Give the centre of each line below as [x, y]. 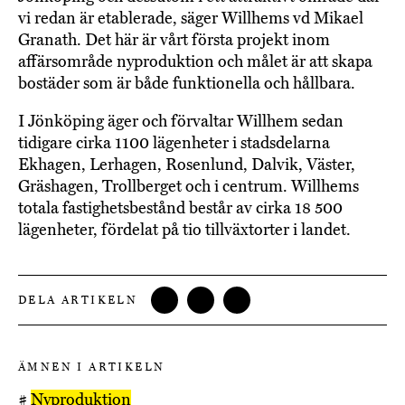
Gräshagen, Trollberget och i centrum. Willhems [188, 187]
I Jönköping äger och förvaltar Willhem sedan [181, 122]
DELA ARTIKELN [78, 301]
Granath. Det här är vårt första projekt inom [174, 40]
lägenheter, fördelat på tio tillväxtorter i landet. [184, 230]
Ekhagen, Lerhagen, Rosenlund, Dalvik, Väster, [187, 165]
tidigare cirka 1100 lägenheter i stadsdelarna [174, 143]
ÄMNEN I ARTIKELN [92, 367]
